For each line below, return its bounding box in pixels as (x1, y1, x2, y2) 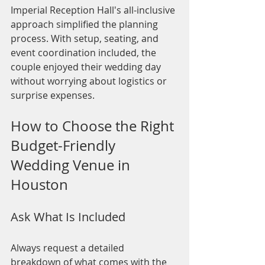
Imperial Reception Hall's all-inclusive (11, 4, 177, 17)
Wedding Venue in (11, 156, 134, 175)
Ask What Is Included (11, 209, 125, 225)
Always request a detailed (11, 241, 127, 255)
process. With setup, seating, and (11, 32, 161, 46)
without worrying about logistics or (11, 75, 169, 88)
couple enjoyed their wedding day (11, 60, 163, 74)
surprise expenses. (11, 89, 95, 102)
